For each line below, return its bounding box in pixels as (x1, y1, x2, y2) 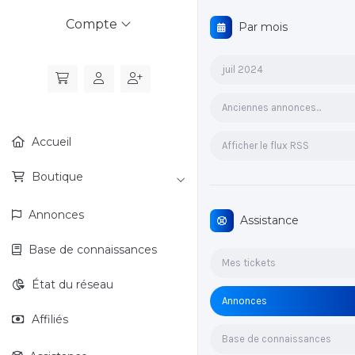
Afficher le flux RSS (222, 139, 309, 151)
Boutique (29, 170, 83, 184)
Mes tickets (222, 257, 276, 269)
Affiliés (29, 312, 68, 326)
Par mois (232, 20, 288, 34)
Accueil (29, 135, 71, 149)
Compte (66, 17, 120, 32)
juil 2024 (222, 63, 263, 75)
